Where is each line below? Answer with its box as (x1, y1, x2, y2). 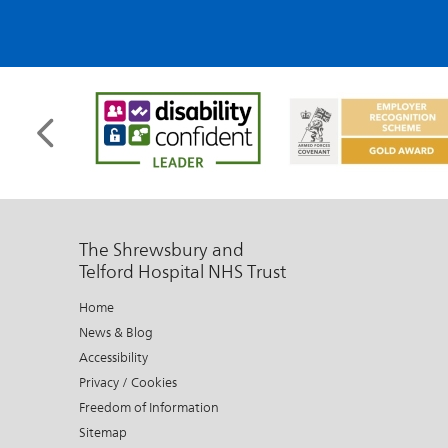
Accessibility (79, 350, 148, 365)
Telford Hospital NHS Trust (79, 261, 286, 282)
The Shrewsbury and (79, 239, 244, 260)
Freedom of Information (79, 400, 219, 415)
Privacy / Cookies (79, 375, 177, 390)
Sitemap (79, 425, 127, 440)
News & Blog (79, 325, 153, 340)
